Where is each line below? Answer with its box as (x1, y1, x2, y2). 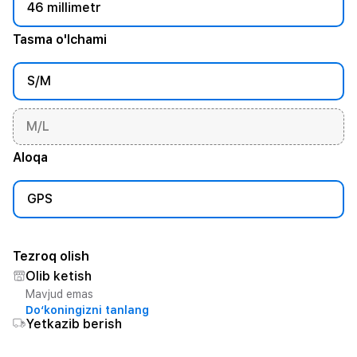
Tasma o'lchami (13, 32, 107, 47)
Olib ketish (25, 269, 92, 284)
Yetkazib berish (25, 316, 122, 331)
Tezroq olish (13, 249, 89, 264)
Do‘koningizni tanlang (25, 304, 149, 316)
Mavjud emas (25, 288, 93, 300)
